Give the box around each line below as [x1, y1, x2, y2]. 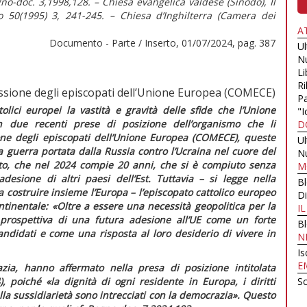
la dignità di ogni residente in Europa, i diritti [50, 274, 276, 288]
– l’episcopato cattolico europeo [127, 185, 276, 199]
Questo [243, 288, 275, 302]
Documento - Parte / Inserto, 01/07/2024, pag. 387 [49, 36, 275, 49]
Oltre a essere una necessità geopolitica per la [56, 199, 276, 212]
